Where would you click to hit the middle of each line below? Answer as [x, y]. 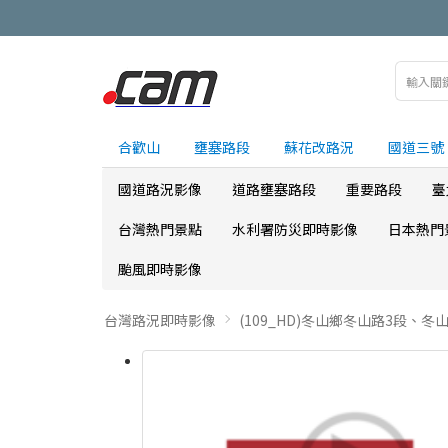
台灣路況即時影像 [160, 320]
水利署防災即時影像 [295, 229]
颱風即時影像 [160, 269]
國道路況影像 [160, 189]
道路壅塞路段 [274, 189]
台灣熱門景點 [160, 229]
